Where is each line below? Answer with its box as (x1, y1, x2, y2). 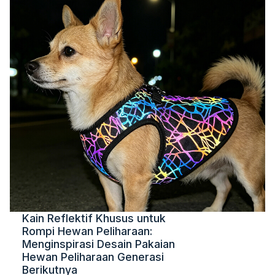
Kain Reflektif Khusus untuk (22, 212, 166, 225)
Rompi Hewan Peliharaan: (22, 225, 152, 238)
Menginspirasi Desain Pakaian (22, 238, 175, 250)
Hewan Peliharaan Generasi (22, 250, 164, 263)
